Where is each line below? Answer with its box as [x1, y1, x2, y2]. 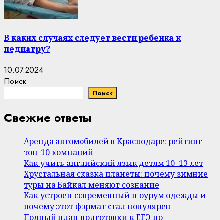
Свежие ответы [4, 109, 92, 126]
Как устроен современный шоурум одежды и [24, 190, 206, 201]
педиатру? [4, 43, 50, 54]
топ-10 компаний [24, 146, 93, 158]
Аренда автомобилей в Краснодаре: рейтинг [24, 136, 202, 147]
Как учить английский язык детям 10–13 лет [24, 157, 203, 168]
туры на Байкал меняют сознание [24, 179, 159, 190]
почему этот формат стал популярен [24, 200, 171, 212]
